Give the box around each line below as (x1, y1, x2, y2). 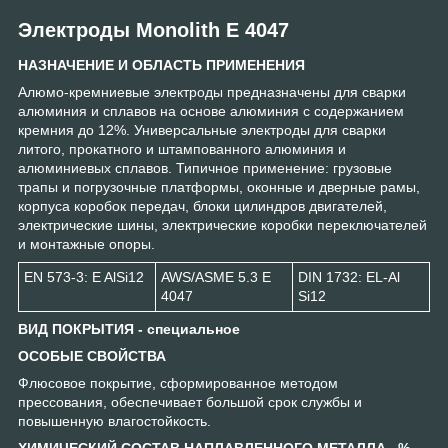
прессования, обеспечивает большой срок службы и (18, 394, 362, 411)
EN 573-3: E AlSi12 (24, 269, 144, 286)
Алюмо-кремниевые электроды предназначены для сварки (18, 84, 406, 101)
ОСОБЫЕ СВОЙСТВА (18, 348, 170, 365)
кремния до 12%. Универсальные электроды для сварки (18, 122, 386, 139)
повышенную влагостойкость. (18, 413, 211, 430)
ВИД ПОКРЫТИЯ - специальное (18, 321, 240, 338)
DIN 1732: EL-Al (298, 269, 400, 286)
